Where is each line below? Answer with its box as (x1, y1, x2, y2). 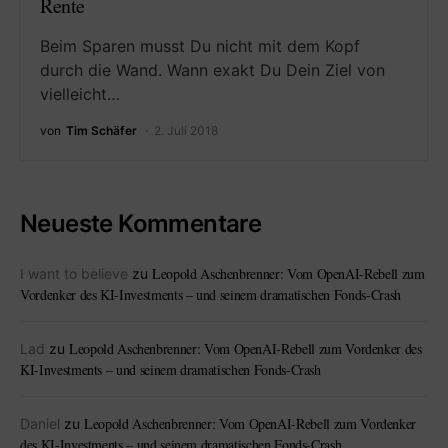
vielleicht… (40, 84, 120, 104)
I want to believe (20, 265, 128, 282)
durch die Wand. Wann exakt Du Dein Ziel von (40, 60, 385, 80)
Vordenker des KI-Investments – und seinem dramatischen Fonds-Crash (20, 285, 401, 304)
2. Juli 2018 (154, 123, 218, 138)
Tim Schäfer (66, 123, 137, 138)
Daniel (20, 415, 60, 432)
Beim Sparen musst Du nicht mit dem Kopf (40, 36, 360, 56)
